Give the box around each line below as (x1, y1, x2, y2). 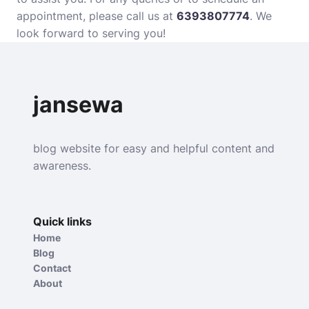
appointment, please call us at (17, 9, 177, 23)
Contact (33, 262, 71, 274)
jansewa (33, 91, 123, 118)
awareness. (33, 159, 91, 172)
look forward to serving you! (17, 26, 166, 40)
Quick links (33, 215, 92, 228)
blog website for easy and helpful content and (33, 141, 275, 155)
